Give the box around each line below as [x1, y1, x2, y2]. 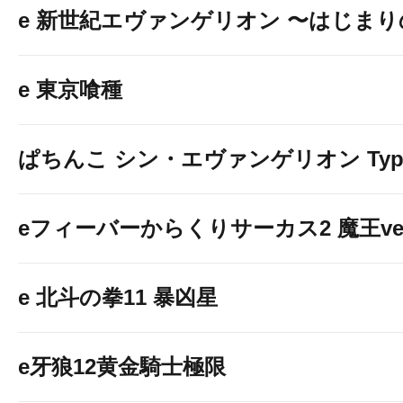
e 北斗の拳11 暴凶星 [18, 285, 218, 309]
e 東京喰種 [18, 77, 122, 102]
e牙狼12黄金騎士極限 [18, 354, 226, 379]
